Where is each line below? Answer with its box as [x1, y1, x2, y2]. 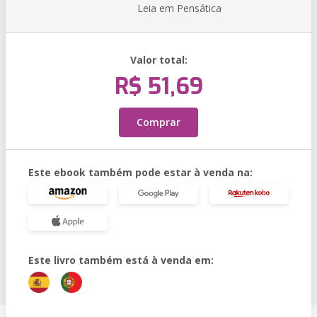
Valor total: [129, 53, 188, 67]
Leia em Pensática [137, 1, 221, 15]
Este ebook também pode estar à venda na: [28, 166, 253, 179]
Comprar [137, 115, 180, 129]
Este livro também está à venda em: [28, 253, 214, 267]
